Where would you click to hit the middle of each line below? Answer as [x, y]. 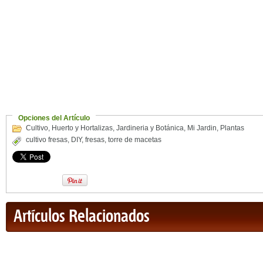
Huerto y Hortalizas [82, 128]
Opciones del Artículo [54, 118]
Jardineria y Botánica [150, 128]
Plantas [232, 128]
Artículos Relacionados [82, 217]
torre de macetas [135, 140]
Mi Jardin [202, 128]
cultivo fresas [47, 140]
